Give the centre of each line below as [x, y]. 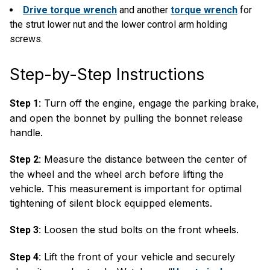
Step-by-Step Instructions [107, 74]
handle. [26, 133]
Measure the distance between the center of [144, 159]
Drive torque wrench [70, 10]
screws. [26, 39]
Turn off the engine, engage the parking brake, [150, 103]
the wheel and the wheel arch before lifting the [117, 174]
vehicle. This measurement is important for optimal [126, 189]
